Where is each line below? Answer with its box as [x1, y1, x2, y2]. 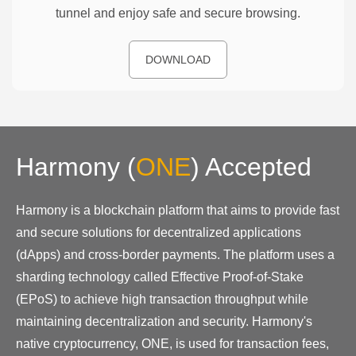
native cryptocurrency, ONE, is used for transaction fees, [16, 336, 329, 350]
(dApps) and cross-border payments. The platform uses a [16, 247, 335, 261]
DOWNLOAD [145, 52, 211, 66]
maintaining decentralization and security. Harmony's [16, 314, 312, 328]
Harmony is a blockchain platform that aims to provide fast [16, 203, 339, 217]
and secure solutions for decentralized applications [16, 225, 301, 239]
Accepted [199, 152, 311, 181]
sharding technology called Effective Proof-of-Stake [16, 269, 304, 284]
